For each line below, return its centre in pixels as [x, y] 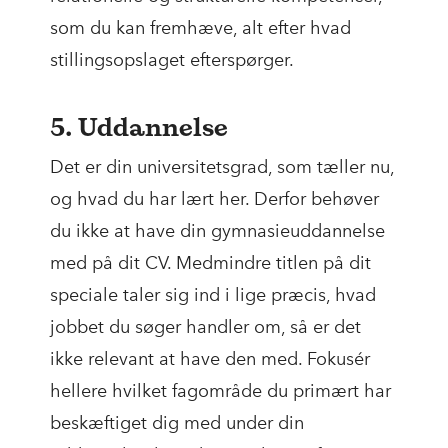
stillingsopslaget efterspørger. [172, 60]
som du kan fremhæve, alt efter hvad [200, 28]
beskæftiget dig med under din [177, 423]
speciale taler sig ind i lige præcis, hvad [213, 295]
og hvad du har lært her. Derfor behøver [214, 199]
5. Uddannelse [139, 127]
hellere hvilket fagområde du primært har [220, 391]
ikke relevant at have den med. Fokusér [210, 359]
